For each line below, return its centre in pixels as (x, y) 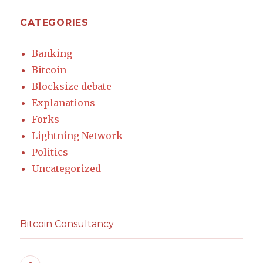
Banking (52, 53)
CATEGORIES (54, 22)
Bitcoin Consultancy (67, 224)
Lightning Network (77, 135)
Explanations (64, 102)
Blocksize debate (72, 86)
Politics (50, 152)
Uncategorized (67, 168)
